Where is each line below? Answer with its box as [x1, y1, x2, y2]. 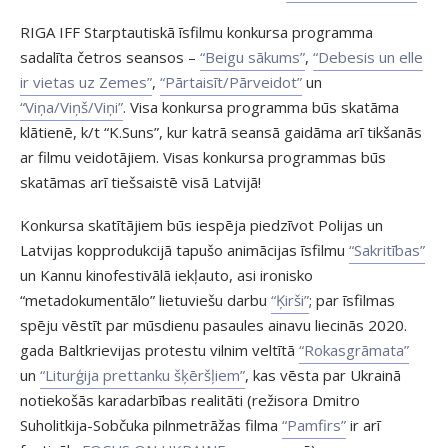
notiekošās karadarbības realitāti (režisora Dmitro [20, 389, 360, 410]
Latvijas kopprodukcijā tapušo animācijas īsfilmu [20, 239, 349, 260]
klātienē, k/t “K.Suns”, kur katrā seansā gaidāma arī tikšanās [20, 121, 422, 142]
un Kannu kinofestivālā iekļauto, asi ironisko [20, 264, 313, 285]
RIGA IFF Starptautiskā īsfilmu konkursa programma [20, 21, 373, 42]
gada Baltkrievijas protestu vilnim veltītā [20, 339, 299, 360]
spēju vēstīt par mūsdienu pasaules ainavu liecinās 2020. [20, 314, 407, 335]
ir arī [346, 414, 380, 435]
